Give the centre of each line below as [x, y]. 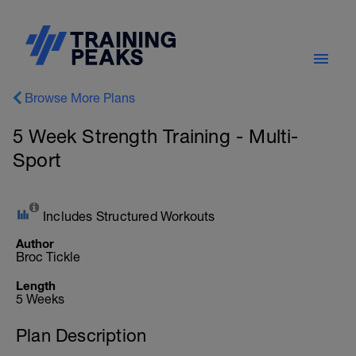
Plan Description [81, 335]
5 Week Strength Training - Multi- [156, 136]
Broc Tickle [48, 257]
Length [36, 285]
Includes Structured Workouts [129, 216]
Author [35, 243]
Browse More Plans [80, 98]
